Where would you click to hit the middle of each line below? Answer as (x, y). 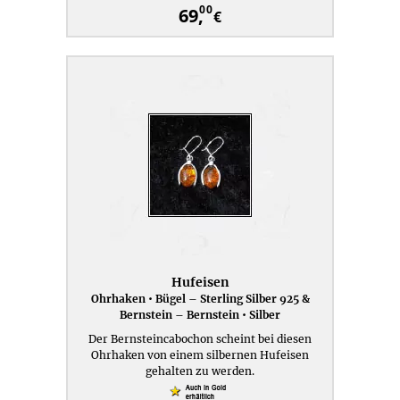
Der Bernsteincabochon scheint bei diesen (200, 339)
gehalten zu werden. (200, 371)
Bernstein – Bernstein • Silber (200, 315)
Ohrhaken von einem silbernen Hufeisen (200, 355)
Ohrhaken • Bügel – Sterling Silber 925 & (200, 299)
